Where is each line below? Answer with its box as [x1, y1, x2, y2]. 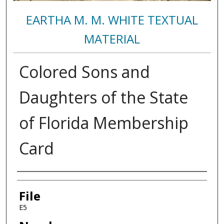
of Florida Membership [18, 111, 188, 133]
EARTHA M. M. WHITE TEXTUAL [25, 11, 198, 28]
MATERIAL [83, 30, 140, 47]
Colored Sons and [18, 60, 150, 82]
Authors [16, 172, 62, 189]
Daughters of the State [18, 86, 188, 108]
